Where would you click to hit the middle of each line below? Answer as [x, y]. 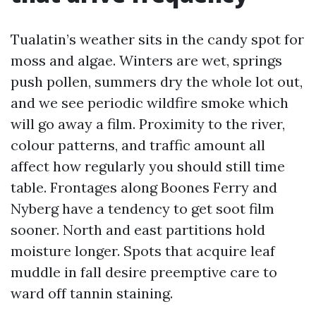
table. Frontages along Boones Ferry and [144, 187]
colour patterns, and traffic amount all [138, 145]
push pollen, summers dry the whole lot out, [157, 81]
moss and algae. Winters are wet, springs [146, 60]
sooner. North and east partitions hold [138, 230]
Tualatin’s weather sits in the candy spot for [157, 39]
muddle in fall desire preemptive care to [144, 272]
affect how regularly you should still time [148, 166]
